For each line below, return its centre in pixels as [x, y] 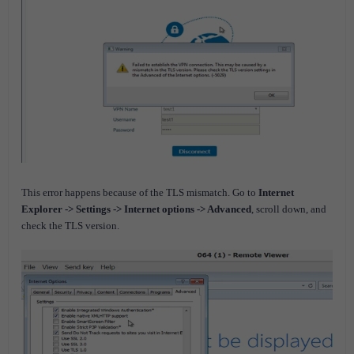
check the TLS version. [70, 226]
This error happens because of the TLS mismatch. [127, 193]
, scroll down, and [289, 209]
